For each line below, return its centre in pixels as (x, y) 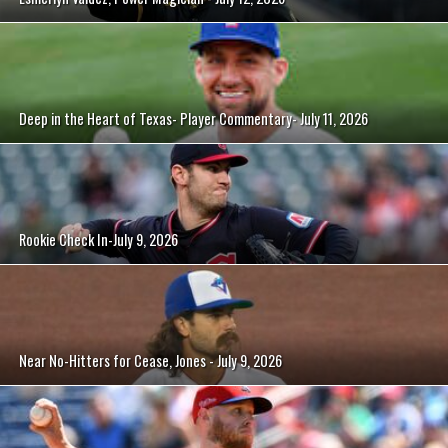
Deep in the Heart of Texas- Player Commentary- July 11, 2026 (194, 118)
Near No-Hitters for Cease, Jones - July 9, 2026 (151, 360)
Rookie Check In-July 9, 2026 (99, 239)
